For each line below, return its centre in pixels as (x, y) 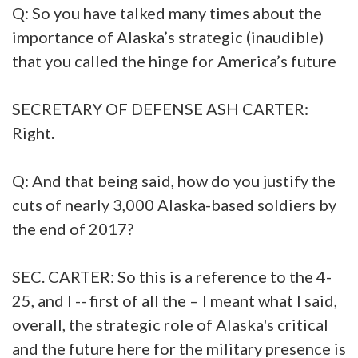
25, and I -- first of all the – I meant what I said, (175, 300)
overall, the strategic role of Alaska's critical (170, 324)
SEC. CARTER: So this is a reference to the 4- (172, 276)
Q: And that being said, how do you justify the (174, 180)
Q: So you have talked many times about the (167, 12)
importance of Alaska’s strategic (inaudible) (168, 36)
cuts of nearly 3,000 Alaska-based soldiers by (174, 204)
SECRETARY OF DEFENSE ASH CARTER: (160, 108)
